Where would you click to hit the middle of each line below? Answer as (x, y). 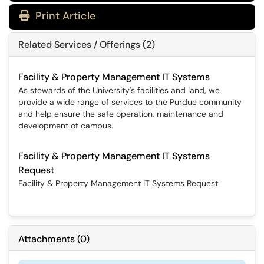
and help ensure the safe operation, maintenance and (121, 114)
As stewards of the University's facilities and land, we (119, 90)
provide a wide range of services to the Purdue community (130, 102)
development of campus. (66, 126)
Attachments (47, 239)
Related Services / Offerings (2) (87, 44)
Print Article (64, 16)
